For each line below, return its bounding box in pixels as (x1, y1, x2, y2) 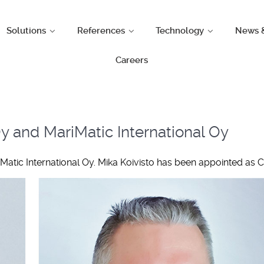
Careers (115, 55, 148, 66)
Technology (156, 25, 204, 37)
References (77, 25, 125, 37)
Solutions (6, 25, 46, 37)
